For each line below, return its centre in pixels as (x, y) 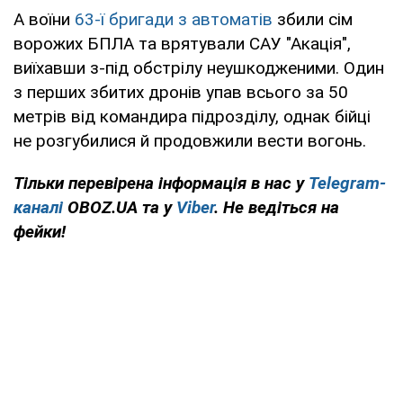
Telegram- (347, 184)
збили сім (313, 20)
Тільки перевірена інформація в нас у (161, 184)
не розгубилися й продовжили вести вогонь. (190, 141)
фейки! (40, 232)
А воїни (44, 20)
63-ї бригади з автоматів (174, 20)
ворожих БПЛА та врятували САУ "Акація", (182, 44)
